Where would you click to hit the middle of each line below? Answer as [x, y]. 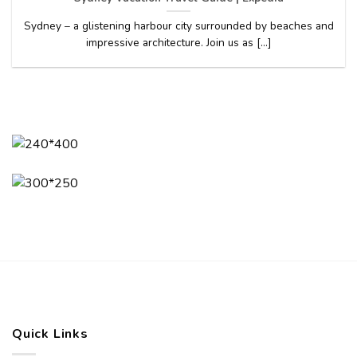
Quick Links [50, 334]
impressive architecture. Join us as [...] [178, 42]
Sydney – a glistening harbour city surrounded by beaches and [178, 25]
